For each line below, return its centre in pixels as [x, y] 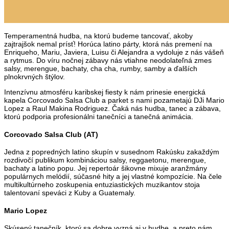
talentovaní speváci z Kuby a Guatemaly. [70, 193]
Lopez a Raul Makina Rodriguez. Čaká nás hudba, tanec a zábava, [112, 108]
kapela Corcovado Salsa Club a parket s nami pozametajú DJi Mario [114, 100]
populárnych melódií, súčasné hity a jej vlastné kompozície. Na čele [113, 177]
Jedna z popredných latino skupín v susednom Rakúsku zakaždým [112, 152]
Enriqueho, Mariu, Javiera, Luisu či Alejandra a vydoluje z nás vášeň [114, 52]
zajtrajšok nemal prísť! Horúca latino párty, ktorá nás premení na [108, 44]
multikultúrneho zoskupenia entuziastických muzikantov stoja [102, 185]
